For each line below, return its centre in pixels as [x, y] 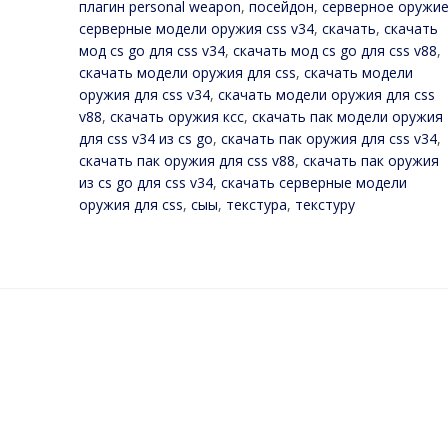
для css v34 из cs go [145, 138]
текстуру [324, 204]
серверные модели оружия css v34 [196, 28]
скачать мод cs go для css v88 [334, 50]
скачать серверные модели [313, 182]
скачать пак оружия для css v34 [328, 138]
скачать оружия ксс [176, 116]
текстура [256, 204]
